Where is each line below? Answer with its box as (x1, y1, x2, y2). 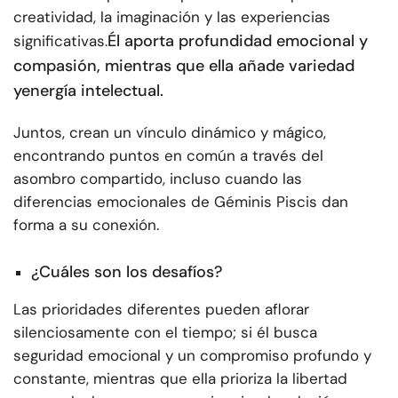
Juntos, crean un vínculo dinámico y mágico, (13, 122, 326, 142)
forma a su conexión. (13, 214, 159, 235)
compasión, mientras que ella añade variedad (13, 54, 354, 76)
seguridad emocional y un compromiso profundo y (13, 346, 371, 366)
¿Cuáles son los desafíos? (31, 261, 222, 283)
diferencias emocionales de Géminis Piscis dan (13, 191, 348, 211)
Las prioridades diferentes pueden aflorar (13, 299, 309, 320)
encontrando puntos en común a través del (13, 145, 323, 165)
